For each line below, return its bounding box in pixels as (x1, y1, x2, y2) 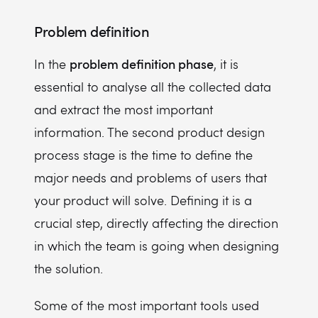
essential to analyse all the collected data (34, 78, 271, 95)
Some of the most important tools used (34, 297, 259, 314)
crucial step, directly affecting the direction (34, 214, 278, 231)
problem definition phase (70, 55, 214, 72)
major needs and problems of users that (34, 169, 267, 186)
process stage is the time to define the (34, 146, 253, 163)
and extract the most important (34, 101, 213, 118)
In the (34, 55, 70, 72)
